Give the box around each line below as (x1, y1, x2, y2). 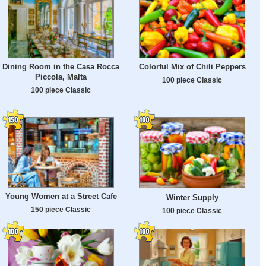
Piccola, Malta (35, 72, 87, 82)
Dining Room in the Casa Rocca (2, 62, 119, 72)
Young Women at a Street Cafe (5, 192, 117, 201)
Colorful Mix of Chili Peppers (138, 62, 246, 72)
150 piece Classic (31, 205, 91, 214)
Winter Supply (166, 192, 218, 202)
